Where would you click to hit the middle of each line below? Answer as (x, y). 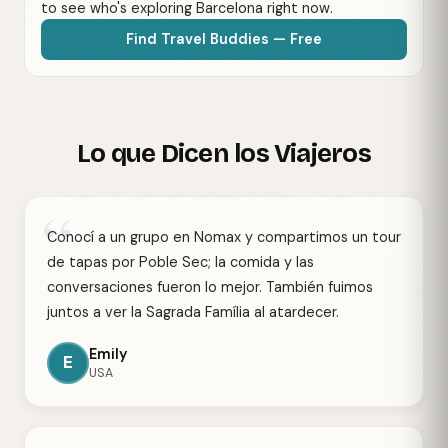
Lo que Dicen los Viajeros (224, 154)
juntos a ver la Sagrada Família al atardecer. (193, 311)
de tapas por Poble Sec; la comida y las (180, 261)
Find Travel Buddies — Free (224, 39)
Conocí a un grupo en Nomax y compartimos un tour (224, 236)
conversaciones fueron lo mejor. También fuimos (210, 286)
